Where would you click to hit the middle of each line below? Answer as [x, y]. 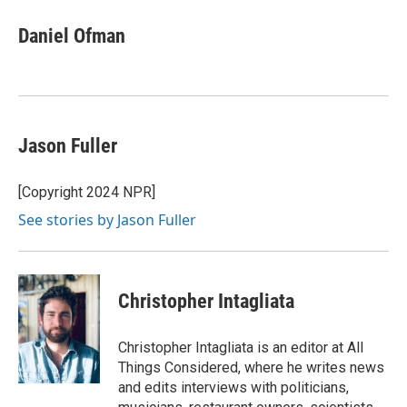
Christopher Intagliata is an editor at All [241, 347]
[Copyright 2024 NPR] [87, 192]
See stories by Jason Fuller [107, 220]
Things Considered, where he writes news [251, 367]
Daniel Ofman [72, 36]
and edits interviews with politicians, [233, 387]
